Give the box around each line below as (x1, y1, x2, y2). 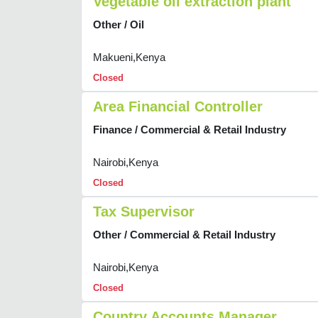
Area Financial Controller (93, 99, 263, 115)
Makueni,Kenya (93, 51, 165, 64)
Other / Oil (93, 18, 144, 31)
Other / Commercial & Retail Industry (93, 229, 275, 241)
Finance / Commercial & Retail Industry (93, 124, 286, 136)
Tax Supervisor (93, 204, 194, 220)
